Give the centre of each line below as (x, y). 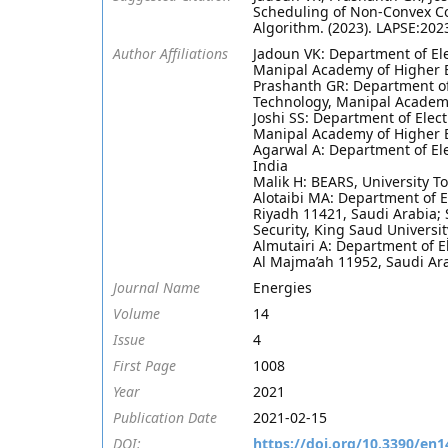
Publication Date (165, 417)
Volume (136, 313)
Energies (282, 287)
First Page (144, 365)
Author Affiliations (170, 53)
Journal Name (156, 287)
